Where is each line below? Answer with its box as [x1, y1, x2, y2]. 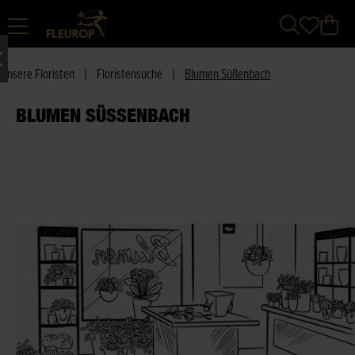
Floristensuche [97, 68, 162, 81]
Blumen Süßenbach [185, 68, 270, 81]
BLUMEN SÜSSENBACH [16, 104, 179, 126]
